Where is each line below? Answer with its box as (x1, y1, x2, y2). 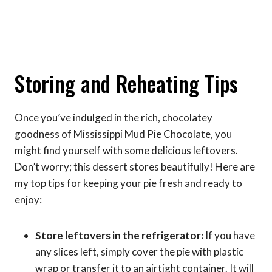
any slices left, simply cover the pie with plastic (35, 245, 243, 259)
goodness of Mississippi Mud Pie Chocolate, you (15, 127, 232, 141)
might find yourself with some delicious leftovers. (15, 144, 238, 157)
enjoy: (15, 193, 42, 206)
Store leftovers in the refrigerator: (35, 229, 203, 242)
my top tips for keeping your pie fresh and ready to (15, 177, 242, 190)
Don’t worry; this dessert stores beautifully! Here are (15, 160, 255, 174)
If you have (203, 229, 255, 242)
